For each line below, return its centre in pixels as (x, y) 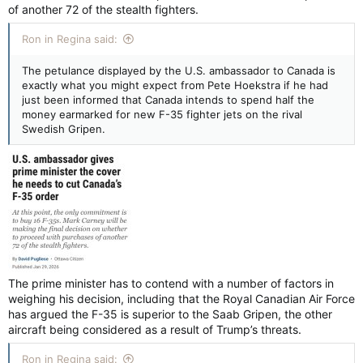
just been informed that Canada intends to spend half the (168, 99)
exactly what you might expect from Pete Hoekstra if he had (175, 85)
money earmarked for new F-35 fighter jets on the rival (162, 114)
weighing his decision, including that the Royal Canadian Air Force (181, 298)
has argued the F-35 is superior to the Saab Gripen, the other (170, 314)
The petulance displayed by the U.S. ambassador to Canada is (179, 70)
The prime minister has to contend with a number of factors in (171, 283)
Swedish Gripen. (64, 128)
